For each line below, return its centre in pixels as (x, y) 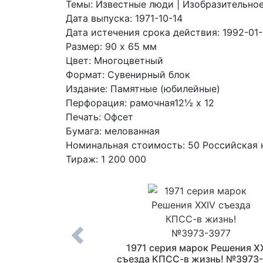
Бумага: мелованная (113, 131)
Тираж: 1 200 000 (106, 159)
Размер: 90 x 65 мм (111, 46)
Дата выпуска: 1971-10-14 (124, 18)
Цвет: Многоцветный (114, 60)
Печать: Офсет (100, 117)
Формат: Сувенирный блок (128, 75)
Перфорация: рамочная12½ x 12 (140, 103)
